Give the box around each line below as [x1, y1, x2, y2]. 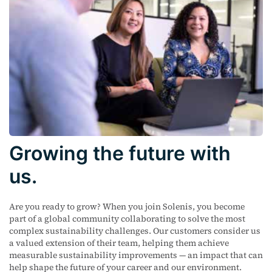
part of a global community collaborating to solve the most [9, 212, 245, 225]
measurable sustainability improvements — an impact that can [9, 248, 263, 261]
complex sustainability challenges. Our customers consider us [9, 224, 260, 237]
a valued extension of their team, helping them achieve [9, 236, 229, 249]
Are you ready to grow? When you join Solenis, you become [9, 200, 245, 212]
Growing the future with [9, 141, 231, 165]
